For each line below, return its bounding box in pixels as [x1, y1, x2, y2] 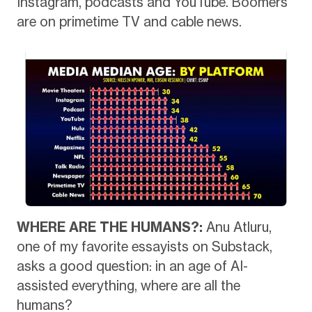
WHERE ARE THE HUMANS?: [16, 219, 206, 236]
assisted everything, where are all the [16, 277, 240, 295]
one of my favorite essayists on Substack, [16, 238, 272, 256]
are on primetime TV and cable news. [16, 13, 242, 31]
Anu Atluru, [205, 219, 272, 236]
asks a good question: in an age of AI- [16, 258, 248, 275]
